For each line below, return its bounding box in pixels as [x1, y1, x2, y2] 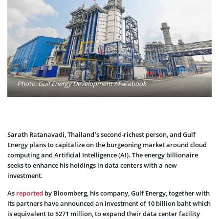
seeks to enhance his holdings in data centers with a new [7, 160, 177, 170]
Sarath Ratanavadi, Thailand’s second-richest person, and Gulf [7, 130, 196, 139]
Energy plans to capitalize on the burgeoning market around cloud [7, 140, 207, 149]
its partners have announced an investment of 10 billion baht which [7, 198, 211, 208]
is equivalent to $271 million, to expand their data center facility [7, 209, 200, 218]
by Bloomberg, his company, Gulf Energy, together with [43, 188, 210, 197]
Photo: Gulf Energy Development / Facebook [17, 79, 146, 88]
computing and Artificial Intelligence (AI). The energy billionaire [7, 150, 198, 159]
